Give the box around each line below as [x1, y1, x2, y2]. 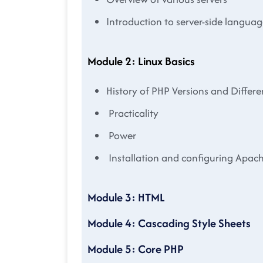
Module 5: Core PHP [87, 241, 184, 258]
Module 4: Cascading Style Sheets [87, 215, 251, 232]
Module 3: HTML [87, 189, 165, 206]
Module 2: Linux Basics [87, 53, 195, 70]
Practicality [106, 106, 159, 121]
